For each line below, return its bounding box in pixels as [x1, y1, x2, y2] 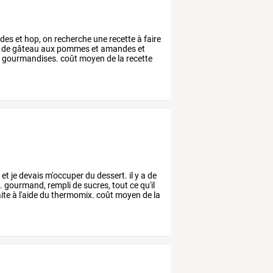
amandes [99, 43, 136, 54]
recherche [52, 34, 92, 44]
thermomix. [49, 190, 95, 200]
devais [17, 170, 44, 180]
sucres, [82, 180, 111, 190]
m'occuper [43, 170, 84, 180]
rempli [46, 180, 71, 190]
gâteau [10, 43, 40, 54]
